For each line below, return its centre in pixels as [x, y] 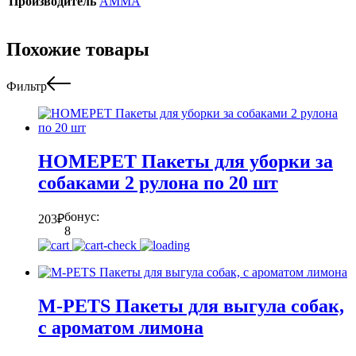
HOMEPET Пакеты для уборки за [186, 162]
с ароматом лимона [121, 328]
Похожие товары [78, 50]
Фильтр [27, 87]
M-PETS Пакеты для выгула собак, [191, 306]
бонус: [82, 217]
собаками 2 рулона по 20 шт [158, 183]
